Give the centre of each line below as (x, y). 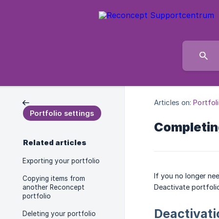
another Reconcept (54, 187)
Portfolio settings (62, 113)
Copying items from (54, 178)
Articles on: (173, 103)
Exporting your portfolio (61, 161)
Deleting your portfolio (59, 214)
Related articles (55, 143)
